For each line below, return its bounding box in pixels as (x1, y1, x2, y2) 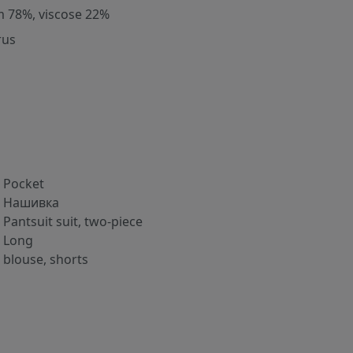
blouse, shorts (3, 251, 88, 269)
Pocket (3, 175, 44, 193)
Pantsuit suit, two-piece (3, 213, 143, 231)
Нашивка (3, 194, 59, 212)
